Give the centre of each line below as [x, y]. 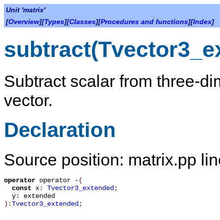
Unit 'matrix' [26, 10]
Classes [82, 22]
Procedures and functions [144, 22]
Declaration [60, 130]
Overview [24, 22]
